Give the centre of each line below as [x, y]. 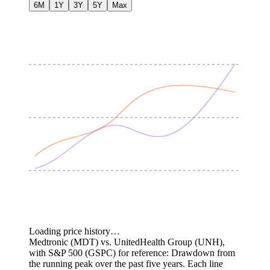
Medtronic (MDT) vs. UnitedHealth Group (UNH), [127, 242]
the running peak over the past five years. [107, 263]
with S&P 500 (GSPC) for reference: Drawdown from [132, 253]
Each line [205, 263]
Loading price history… [74, 231]
